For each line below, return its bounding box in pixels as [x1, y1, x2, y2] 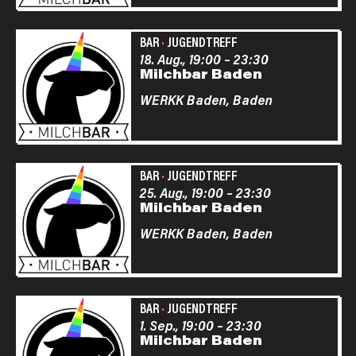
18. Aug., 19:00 [139, 50, 221, 68]
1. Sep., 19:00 [139, 316, 214, 335]
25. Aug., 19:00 [139, 183, 223, 201]
